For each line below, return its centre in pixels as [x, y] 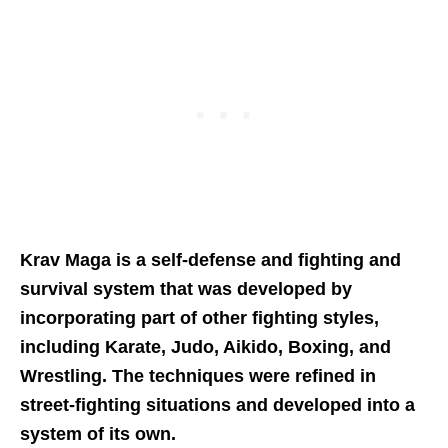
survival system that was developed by [186, 288]
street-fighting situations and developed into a [217, 404]
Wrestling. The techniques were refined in [198, 375]
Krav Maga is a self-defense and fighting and [210, 259]
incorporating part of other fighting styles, [199, 317]
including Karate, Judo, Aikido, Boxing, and [205, 346]
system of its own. [100, 433]
